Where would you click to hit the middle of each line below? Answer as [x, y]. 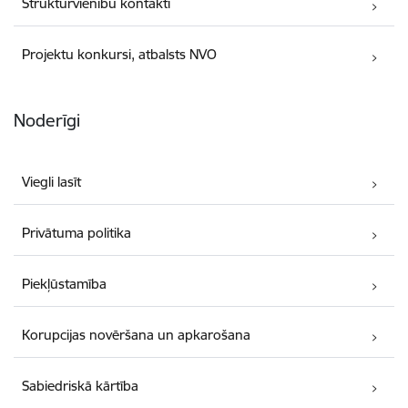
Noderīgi [47, 121]
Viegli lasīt [52, 181]
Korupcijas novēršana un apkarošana [137, 334]
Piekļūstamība [65, 283]
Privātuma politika [77, 232]
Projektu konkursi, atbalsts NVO [120, 55]
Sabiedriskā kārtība [81, 385]
